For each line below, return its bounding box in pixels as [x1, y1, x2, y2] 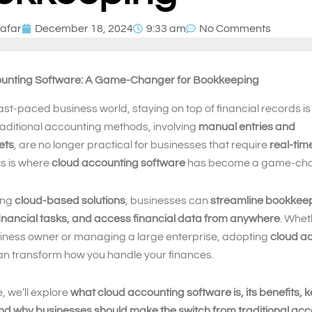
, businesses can [125, 194, 210, 206]
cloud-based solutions [15, 194, 125, 206]
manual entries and [198, 120, 295, 132]
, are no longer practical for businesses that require [14, 139, 270, 150]
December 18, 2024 [35, 23, 133, 34]
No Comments [199, 23, 271, 34]
